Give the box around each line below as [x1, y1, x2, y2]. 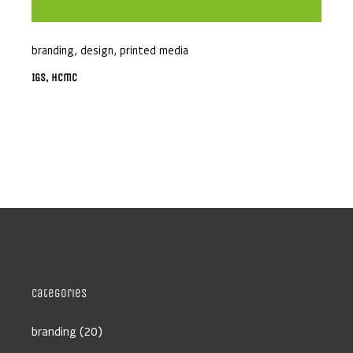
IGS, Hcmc [31, 70, 77, 84]
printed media [119, 42, 188, 57]
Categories [31, 285, 87, 300]
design [80, 42, 113, 57]
